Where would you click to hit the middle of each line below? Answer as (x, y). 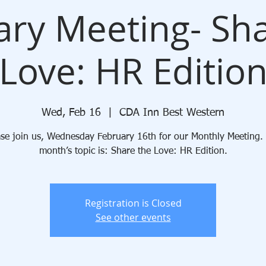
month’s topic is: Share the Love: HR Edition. (133, 151)
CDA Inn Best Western (172, 113)
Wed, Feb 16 (71, 113)
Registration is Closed (133, 203)
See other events (133, 217)
